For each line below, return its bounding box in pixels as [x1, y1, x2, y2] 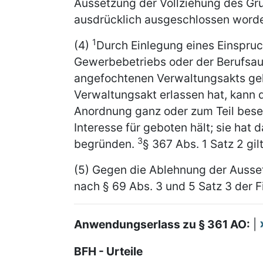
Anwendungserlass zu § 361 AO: [74, 217, 250, 231]
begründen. [74, 137, 137, 151]
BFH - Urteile [74, 244, 143, 258]
